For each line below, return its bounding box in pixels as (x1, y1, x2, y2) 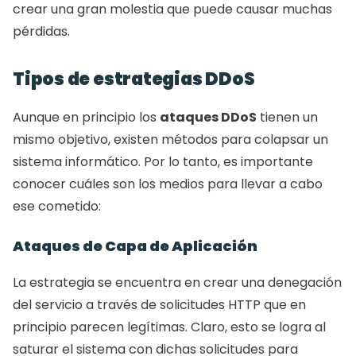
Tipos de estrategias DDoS (13, 67, 258, 91)
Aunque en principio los (13, 108, 160, 126)
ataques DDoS (160, 108, 257, 126)
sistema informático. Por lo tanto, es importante (13, 153, 313, 171)
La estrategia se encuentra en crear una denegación (13, 273, 342, 292)
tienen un (257, 108, 318, 126)
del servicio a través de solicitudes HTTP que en (13, 296, 306, 314)
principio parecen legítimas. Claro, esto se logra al (13, 318, 326, 336)
